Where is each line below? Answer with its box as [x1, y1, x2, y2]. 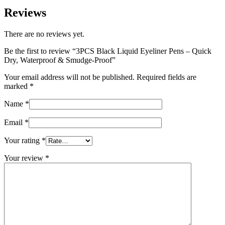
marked [4, 110, 30, 119]
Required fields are [137, 101, 196, 110]
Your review [4, 182, 45, 191]
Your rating [4, 164, 42, 173]
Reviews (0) [4, 15, 43, 24]
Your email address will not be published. [4, 101, 135, 110]
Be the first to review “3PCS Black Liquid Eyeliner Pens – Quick [4, 75, 211, 84]
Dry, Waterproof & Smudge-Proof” [4, 84, 116, 93]
